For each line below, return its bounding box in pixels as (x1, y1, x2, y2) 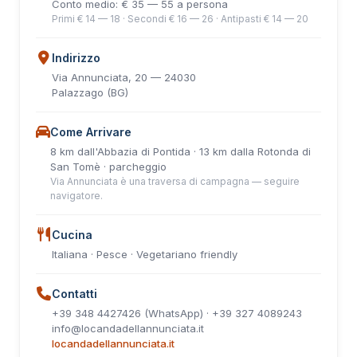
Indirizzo (52, 51, 100, 65)
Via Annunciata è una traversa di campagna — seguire (50, 175, 300, 187)
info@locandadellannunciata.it (52, 322, 204, 335)
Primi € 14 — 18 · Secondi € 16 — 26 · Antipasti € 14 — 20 (52, 13, 308, 25)
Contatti (52, 287, 97, 300)
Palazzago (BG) (52, 86, 128, 99)
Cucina (52, 228, 92, 241)
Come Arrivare (50, 125, 131, 139)
